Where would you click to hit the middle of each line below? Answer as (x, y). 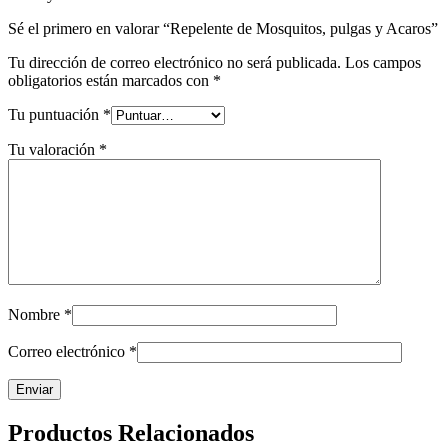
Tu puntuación (55, 115)
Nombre (36, 315)
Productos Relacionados (131, 432)
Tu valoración (53, 150)
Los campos (383, 63)
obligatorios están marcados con (110, 81)
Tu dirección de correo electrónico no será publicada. (174, 63)
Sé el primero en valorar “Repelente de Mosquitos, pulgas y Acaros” (223, 29)
